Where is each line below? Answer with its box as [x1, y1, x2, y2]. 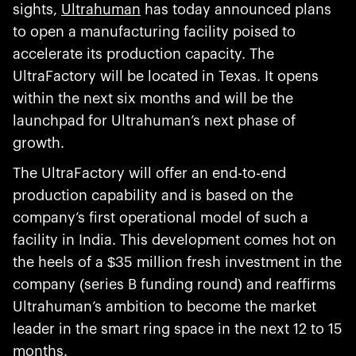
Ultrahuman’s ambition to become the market [13, 300, 316, 314]
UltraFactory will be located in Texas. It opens [13, 69, 319, 83]
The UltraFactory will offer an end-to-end [13, 166, 286, 180]
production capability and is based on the [13, 188, 293, 203]
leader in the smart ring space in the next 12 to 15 [13, 322, 342, 336]
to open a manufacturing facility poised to [13, 25, 296, 39]
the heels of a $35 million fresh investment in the [13, 255, 342, 269]
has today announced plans [141, 2, 331, 17]
